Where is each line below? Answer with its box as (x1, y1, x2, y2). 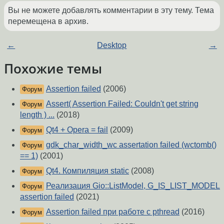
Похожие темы (4, 60, 102, 77)
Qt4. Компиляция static (46, 166, 129, 175)
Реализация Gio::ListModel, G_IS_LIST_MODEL (46, 181, 220, 190)
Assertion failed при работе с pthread (46, 207, 179, 216)
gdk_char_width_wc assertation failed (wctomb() (46, 140, 216, 149)
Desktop (97, 41, 127, 50)
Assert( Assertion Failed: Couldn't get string (46, 99, 198, 108)
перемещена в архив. (8, 17, 88, 26)
